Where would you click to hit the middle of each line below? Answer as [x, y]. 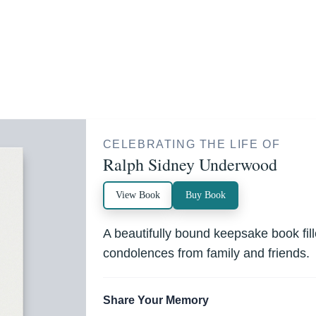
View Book [138, 195]
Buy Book [205, 195]
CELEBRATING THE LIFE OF [192, 144]
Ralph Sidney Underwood [190, 164]
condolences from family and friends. [206, 253]
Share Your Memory [156, 300]
